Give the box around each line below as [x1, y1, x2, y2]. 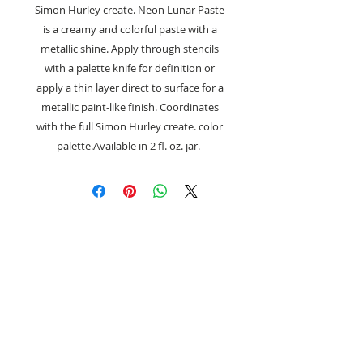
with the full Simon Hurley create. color [36, 119, 223, 135]
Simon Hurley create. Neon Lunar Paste [35, 2, 224, 18]
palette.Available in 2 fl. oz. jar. [57, 139, 203, 154]
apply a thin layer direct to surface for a [36, 80, 224, 96]
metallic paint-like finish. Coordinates [41, 100, 219, 115]
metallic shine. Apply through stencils [41, 41, 219, 57]
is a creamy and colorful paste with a [42, 22, 217, 37]
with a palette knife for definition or [45, 61, 215, 76]
